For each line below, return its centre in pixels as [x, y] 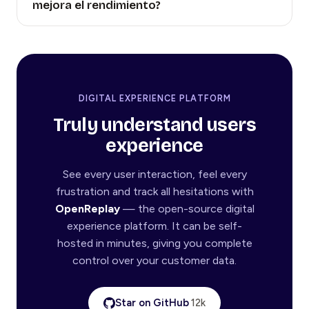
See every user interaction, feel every [154, 175]
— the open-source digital [187, 209]
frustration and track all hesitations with [154, 192]
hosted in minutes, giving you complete [154, 243]
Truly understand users [154, 125]
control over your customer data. [154, 261]
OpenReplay [87, 209]
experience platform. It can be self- [154, 226]
